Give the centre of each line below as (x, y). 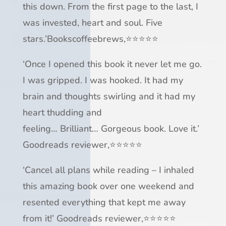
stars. (34, 39)
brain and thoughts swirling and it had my (109, 96)
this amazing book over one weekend (99, 186)
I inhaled (176, 170)
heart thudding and (62, 112)
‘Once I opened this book (75, 64)
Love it (182, 128)
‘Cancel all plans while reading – (91, 170)
